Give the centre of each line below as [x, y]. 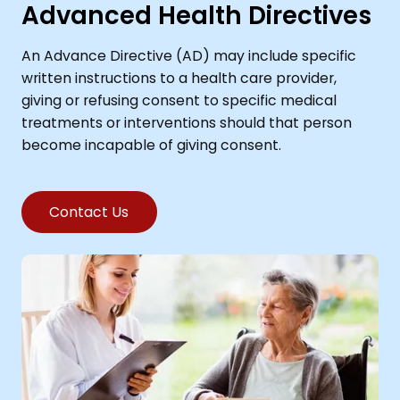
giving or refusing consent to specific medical [179, 100]
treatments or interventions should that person [186, 122]
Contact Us [89, 212]
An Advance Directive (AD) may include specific [188, 55]
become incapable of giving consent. [151, 145]
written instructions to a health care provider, [179, 78]
